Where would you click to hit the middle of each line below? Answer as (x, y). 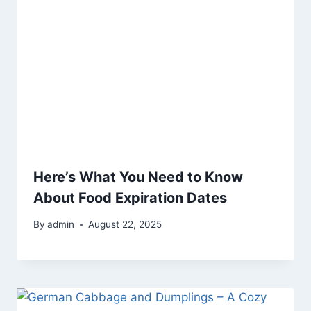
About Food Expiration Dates (130, 197)
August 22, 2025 (125, 225)
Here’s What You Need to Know (138, 177)
